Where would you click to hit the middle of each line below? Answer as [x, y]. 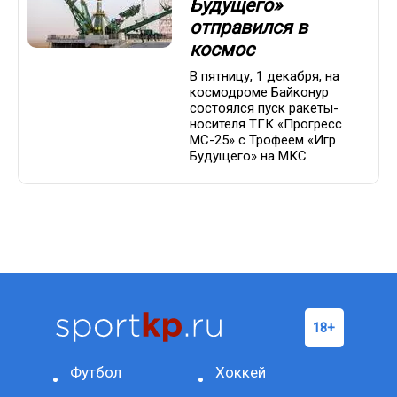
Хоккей [241, 373]
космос [222, 50]
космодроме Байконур [259, 93]
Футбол [96, 373]
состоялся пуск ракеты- [264, 109]
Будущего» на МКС [248, 156]
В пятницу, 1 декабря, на [265, 77]
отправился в [249, 28]
